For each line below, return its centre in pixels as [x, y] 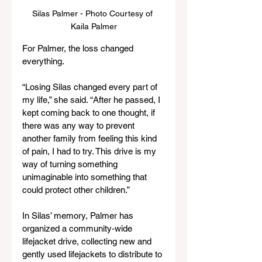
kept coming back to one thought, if [90, 113]
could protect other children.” [76, 190]
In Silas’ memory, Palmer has [79, 216]
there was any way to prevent [80, 125]
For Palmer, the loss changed [79, 48]
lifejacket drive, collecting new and [88, 241]
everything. [43, 61]
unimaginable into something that [86, 177]
